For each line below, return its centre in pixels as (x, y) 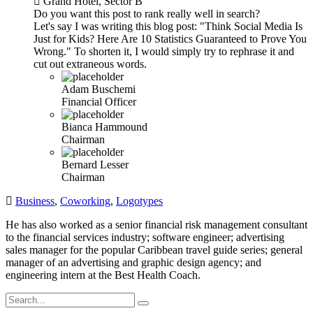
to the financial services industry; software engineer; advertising (145, 237)
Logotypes (139, 201)
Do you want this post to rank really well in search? (147, 13)
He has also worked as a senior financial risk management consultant (156, 224)
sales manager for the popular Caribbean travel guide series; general (154, 249)
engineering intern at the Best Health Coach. (103, 275)
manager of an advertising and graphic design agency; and (133, 262)
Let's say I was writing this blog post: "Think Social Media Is (168, 26)
